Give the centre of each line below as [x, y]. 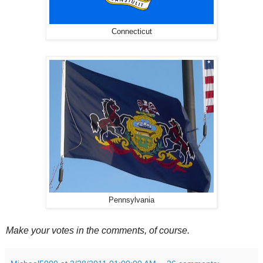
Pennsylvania [131, 200]
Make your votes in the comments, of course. [98, 230]
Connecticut [131, 31]
